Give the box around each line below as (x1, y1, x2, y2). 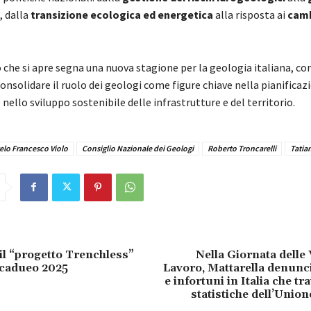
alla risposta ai (212, 7, 287, 22)
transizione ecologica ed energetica (30, 7, 213, 22)
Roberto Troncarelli (207, 142, 276, 153)
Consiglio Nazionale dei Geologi (81, 142, 194, 153)
